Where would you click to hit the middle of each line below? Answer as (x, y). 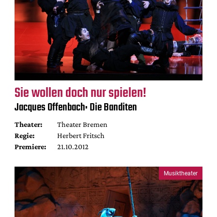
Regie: (24, 135)
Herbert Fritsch (81, 135)
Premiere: (30, 147)
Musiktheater (181, 173)
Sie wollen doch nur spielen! (80, 93)
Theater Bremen (82, 124)
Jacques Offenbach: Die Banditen (76, 108)
